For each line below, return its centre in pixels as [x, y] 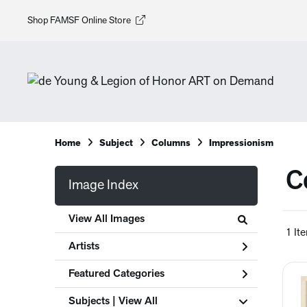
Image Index [103, 186]
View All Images [107, 219]
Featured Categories [116, 274]
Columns [171, 144]
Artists [84, 246]
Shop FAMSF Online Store [79, 21]
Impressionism [241, 144]
